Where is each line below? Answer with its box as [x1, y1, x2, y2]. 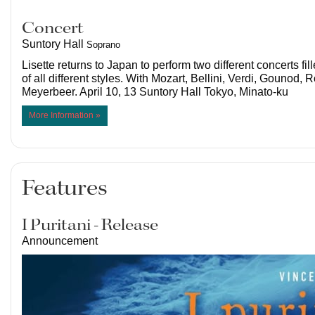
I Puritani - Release [22, 214, 158, 237]
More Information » [29, 110, 101, 121]
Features [22, 174, 107, 203]
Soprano [86, 39, 120, 51]
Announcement [22, 235, 98, 247]
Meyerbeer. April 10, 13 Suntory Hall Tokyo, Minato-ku [22, 86, 288, 98]
